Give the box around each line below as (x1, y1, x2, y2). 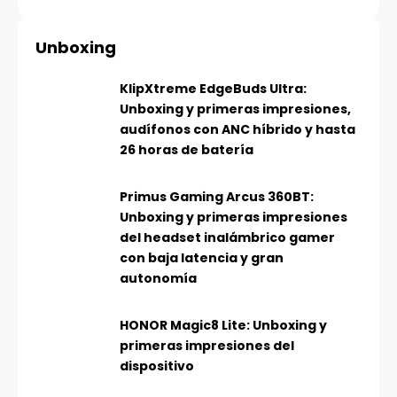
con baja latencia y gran (120, 249, 284, 268)
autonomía (120, 269, 197, 288)
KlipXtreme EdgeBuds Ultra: (120, 80, 307, 98)
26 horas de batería (120, 141, 253, 160)
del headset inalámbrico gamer (120, 229, 335, 247)
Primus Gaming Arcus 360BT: (120, 188, 314, 206)
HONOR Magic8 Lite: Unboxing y (120, 316, 327, 335)
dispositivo (120, 357, 194, 376)
